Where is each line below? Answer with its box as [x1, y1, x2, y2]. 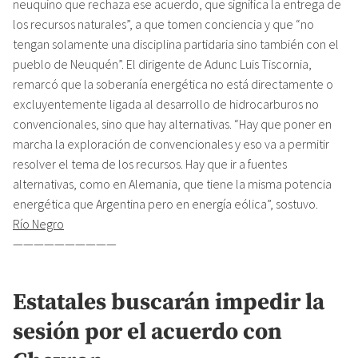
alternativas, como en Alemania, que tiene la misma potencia [13, 175, 332, 192]
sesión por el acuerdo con [13, 318, 282, 348]
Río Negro [13, 215, 64, 232]
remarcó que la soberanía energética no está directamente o [13, 75, 333, 92]
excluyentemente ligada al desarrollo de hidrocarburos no [13, 95, 319, 112]
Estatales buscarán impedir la [13, 288, 324, 318]
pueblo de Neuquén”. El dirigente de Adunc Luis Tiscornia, [13, 55, 312, 72]
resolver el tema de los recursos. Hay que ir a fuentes [13, 155, 287, 172]
